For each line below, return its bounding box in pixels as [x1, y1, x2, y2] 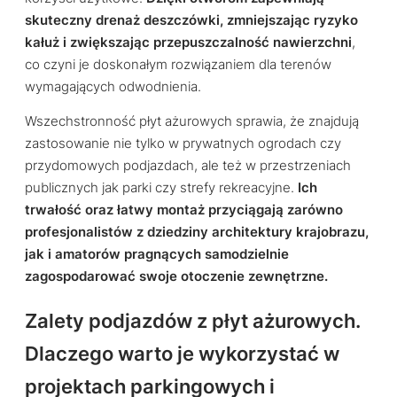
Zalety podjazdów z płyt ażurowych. [25, 308, 360, 332]
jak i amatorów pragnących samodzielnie [25, 246, 289, 263]
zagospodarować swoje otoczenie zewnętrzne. [25, 269, 328, 285]
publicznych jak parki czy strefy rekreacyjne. [25, 180, 298, 197]
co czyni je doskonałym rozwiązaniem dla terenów [25, 56, 331, 73]
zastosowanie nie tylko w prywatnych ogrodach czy [25, 136, 341, 152]
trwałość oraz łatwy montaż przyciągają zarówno [25, 202, 343, 219]
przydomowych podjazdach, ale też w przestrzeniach [25, 158, 351, 175]
